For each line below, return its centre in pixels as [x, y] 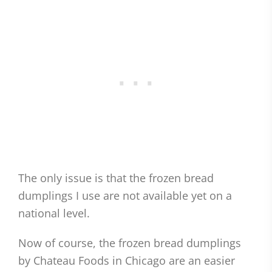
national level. [54, 213]
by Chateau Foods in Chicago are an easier [127, 261]
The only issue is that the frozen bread [116, 178]
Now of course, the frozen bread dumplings [130, 243]
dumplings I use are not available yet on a [125, 196]
